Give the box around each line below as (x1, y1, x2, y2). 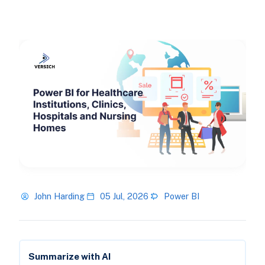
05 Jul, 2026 (99, 191, 148, 202)
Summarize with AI (28, 251, 111, 262)
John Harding (34, 191, 85, 202)
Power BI (163, 191, 199, 202)
